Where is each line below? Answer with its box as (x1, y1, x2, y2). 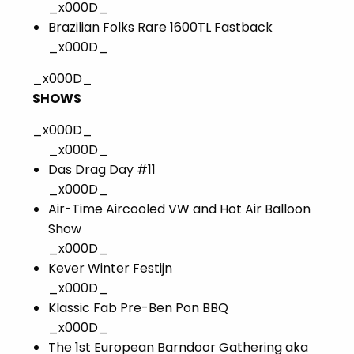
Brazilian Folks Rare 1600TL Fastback (48, 18, 273, 37)
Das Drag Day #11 (48, 160, 156, 179)
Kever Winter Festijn (48, 259, 172, 278)
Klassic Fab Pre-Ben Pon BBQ (48, 299, 228, 318)
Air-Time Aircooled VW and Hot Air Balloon (48, 200, 311, 219)
